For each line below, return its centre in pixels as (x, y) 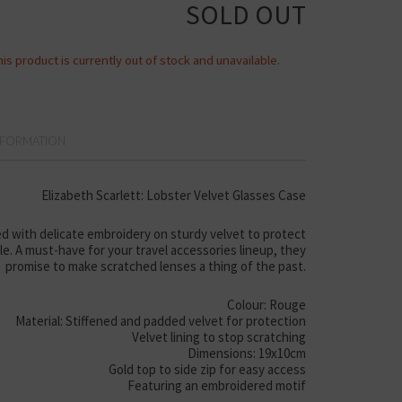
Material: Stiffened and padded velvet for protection (161, 321)
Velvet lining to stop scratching (219, 337)
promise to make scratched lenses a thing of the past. (156, 266)
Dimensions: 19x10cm (247, 353)
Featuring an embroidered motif (217, 385)
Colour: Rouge (267, 305)
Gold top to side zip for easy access (207, 369)
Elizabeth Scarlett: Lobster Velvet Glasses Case (174, 195)
